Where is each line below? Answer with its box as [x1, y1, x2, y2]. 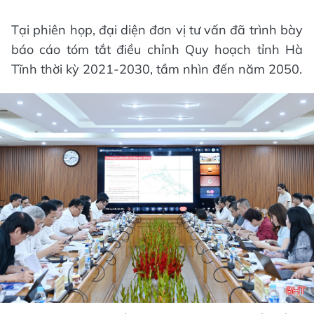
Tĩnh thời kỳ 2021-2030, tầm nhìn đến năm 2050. [11, 61, 302, 78]
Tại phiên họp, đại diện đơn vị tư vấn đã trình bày [11, 22, 303, 39]
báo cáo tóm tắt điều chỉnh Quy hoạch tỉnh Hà [11, 41, 303, 58]
